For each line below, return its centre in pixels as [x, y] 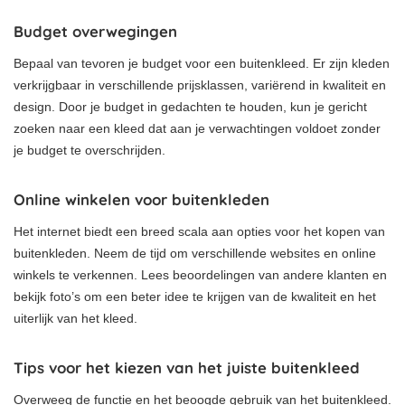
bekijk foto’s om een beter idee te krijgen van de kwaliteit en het [195, 296]
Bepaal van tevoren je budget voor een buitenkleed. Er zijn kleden [202, 63]
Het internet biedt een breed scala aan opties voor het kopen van [199, 231]
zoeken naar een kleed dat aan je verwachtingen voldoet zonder [197, 128]
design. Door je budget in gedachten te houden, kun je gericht [190, 106]
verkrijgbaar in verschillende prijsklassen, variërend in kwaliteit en [200, 85]
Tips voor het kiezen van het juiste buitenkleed [187, 367]
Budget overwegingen [95, 31]
